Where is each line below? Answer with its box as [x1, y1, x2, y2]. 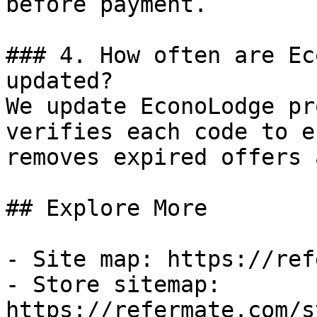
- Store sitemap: [6, 272, 221, 297]
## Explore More [6, 195, 207, 221]
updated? [6, 68, 113, 93]
